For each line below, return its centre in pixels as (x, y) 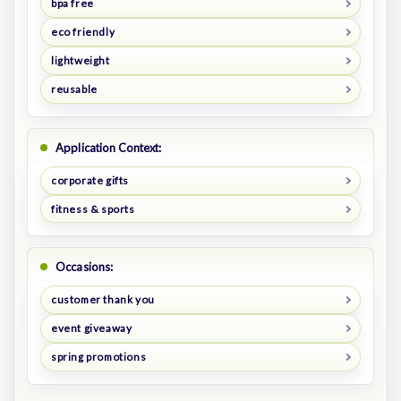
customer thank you (102, 300)
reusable (74, 89)
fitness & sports (93, 209)
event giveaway (91, 328)
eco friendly (83, 31)
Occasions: (85, 267)
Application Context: (109, 147)
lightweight (80, 60)
